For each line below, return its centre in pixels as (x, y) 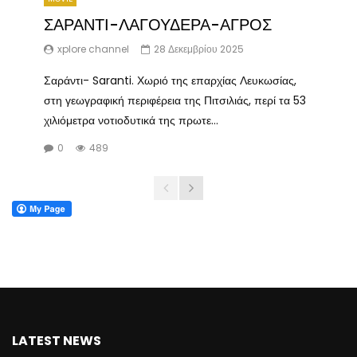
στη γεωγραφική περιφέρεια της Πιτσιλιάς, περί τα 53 (175, 101)
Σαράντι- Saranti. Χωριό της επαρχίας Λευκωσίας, (170, 81)
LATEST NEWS (57, 341)
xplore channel (93, 49)
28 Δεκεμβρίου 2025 (199, 49)
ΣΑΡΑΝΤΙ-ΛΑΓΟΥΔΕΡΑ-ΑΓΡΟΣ (158, 25)
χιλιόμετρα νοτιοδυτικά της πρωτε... (131, 121)
